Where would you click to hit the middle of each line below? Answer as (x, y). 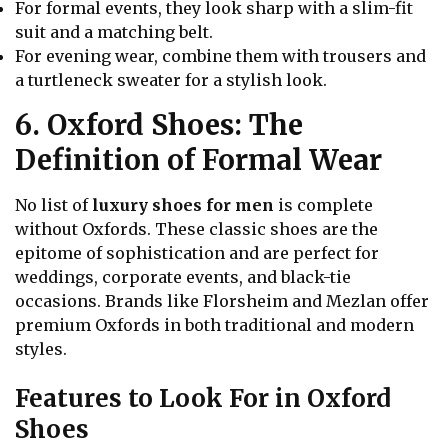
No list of (53, 205)
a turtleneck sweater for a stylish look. (171, 80)
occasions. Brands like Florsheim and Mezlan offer (222, 301)
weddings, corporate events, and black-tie (183, 277)
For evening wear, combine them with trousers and (220, 56)
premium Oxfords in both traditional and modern (214, 325)
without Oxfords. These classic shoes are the (196, 229)
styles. (41, 349)
